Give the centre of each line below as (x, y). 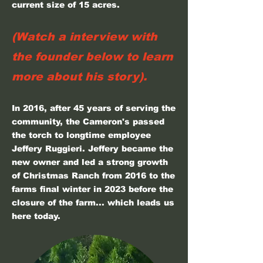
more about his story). (79, 77)
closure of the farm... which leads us (93, 203)
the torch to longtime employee (81, 135)
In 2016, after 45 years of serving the (94, 108)
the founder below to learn (92, 57)
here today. (36, 216)
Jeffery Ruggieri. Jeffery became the (92, 149)
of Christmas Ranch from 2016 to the (93, 176)
